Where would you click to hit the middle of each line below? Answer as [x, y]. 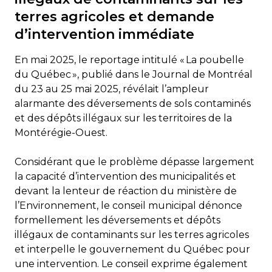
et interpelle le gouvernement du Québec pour [132, 249]
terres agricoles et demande [114, 16]
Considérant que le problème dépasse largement [134, 161]
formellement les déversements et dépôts [117, 220]
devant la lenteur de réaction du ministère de [126, 191]
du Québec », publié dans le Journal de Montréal [134, 74]
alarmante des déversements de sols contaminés [133, 103]
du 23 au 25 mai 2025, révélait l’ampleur [112, 89]
